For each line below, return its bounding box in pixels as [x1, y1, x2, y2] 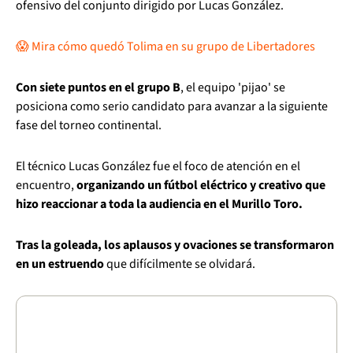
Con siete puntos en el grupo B [16, 79, 180, 96]
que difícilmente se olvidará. [104, 255, 255, 273]
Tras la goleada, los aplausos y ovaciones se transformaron [16, 236, 334, 254]
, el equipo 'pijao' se [180, 79, 285, 96]
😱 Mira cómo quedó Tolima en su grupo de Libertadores [16, 38, 315, 55]
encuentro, [16, 176, 76, 194]
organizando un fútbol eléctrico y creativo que [76, 176, 325, 194]
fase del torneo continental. [16, 117, 162, 134]
